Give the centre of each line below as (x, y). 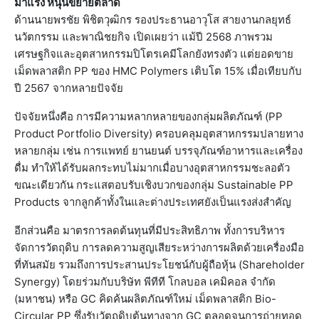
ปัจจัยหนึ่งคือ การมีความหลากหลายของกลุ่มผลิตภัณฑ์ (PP (148, 117)
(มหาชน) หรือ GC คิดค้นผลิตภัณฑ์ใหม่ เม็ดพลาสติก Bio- (145, 299)
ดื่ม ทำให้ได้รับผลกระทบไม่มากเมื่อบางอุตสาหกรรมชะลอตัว (152, 168)
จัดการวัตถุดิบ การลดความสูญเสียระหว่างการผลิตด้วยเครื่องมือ (159, 248)
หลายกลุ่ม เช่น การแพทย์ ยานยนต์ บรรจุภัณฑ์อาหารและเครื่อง (158, 151)
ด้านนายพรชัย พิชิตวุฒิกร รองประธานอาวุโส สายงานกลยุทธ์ (153, 20)
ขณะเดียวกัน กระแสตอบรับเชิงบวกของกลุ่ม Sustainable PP (154, 185)
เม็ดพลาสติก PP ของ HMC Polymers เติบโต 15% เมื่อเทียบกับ (158, 71)
